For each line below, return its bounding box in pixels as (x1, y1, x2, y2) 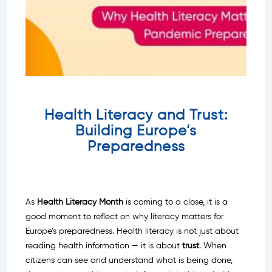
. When (199, 241, 226, 250)
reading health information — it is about (25, 241, 182, 250)
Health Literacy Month (37, 197, 123, 206)
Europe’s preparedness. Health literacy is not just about (25, 226, 239, 236)
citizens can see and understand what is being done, (25, 256, 233, 265)
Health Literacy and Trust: (44, 107, 228, 123)
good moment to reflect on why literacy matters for (25, 212, 223, 221)
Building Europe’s (75, 123, 197, 138)
